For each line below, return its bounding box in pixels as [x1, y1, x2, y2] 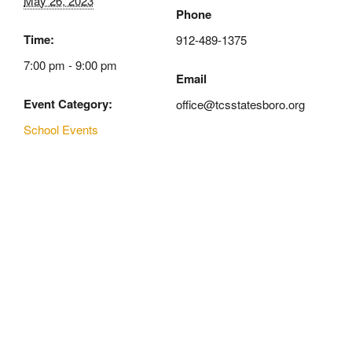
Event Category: [24, 94, 112, 112]
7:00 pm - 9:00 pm [24, 56, 117, 73]
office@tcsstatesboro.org [176, 95, 305, 112]
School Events [24, 120, 98, 137]
